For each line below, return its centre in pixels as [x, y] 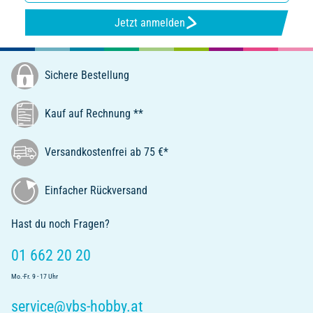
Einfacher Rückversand [95, 190]
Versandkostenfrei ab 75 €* [105, 152]
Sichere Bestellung [86, 75]
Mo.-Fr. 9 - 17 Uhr [35, 277]
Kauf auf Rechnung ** [93, 113]
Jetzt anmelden [150, 22]
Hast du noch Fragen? [60, 224]
